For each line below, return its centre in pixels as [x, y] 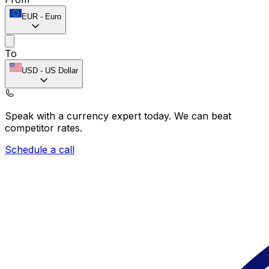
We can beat [203, 116]
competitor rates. [44, 128]
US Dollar [62, 70]
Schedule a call [40, 149]
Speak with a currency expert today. [89, 116]
